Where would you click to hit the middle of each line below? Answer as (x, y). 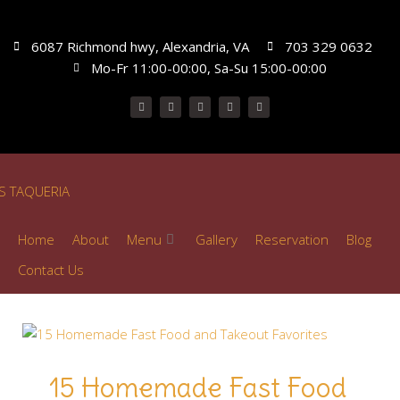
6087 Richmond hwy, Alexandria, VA (140, 46)
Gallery (217, 239)
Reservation (292, 239)
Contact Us (51, 270)
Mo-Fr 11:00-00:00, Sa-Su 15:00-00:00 (209, 68)
